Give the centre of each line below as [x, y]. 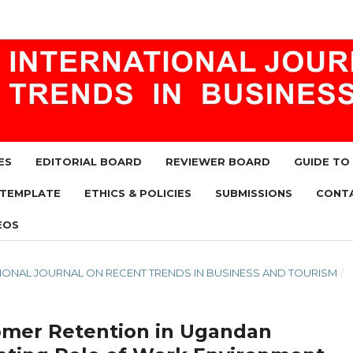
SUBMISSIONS [254, 193]
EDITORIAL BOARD [89, 162]
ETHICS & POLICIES [138, 193]
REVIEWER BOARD [218, 162]
